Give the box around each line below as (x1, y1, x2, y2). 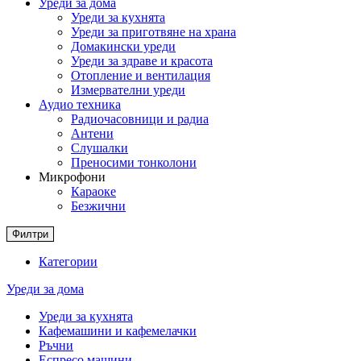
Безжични (71, 199, 126, 214)
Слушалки (71, 141, 128, 156)
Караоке (71, 185, 116, 199)
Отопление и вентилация (71, 68, 210, 83)
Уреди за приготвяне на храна (71, 25, 236, 39)
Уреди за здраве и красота (71, 54, 213, 68)
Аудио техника (39, 98, 121, 112)
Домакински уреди (71, 39, 176, 54)
